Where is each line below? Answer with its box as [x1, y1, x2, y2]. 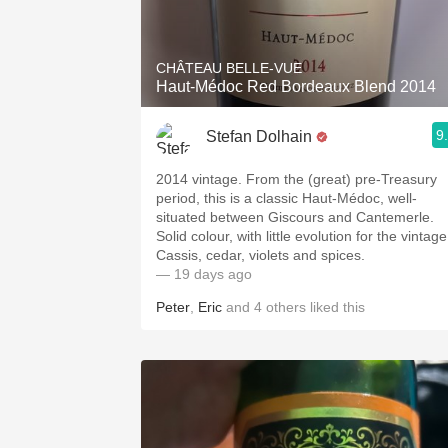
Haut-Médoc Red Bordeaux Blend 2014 [156, 78, 436, 95]
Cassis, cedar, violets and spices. [156, 247, 365, 263]
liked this [306, 299, 365, 315]
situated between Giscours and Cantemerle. [156, 209, 434, 225]
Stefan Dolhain [206, 127, 312, 145]
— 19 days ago [156, 266, 252, 282]
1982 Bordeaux [255, 3, 365, 20]
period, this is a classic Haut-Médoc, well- [156, 190, 417, 206]
